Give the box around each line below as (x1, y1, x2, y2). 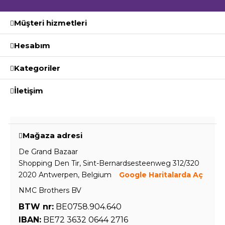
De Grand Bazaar (19, 147, 78, 156)
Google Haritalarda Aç (119, 170, 203, 179)
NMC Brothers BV (19, 186, 81, 195)
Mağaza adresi (23, 130, 82, 140)
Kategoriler (14, 63, 60, 73)
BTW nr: (19, 202, 54, 211)
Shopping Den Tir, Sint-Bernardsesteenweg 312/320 (19, 159, 199, 168)
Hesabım (14, 40, 50, 50)
